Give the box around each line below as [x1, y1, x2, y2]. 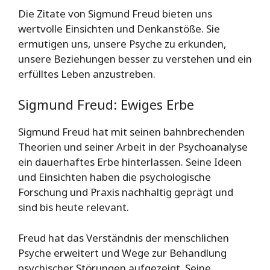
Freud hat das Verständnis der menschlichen [18, 230, 229, 245]
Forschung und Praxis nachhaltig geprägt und [18, 185, 233, 199]
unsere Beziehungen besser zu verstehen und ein [18, 51, 252, 66]
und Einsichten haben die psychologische [18, 170, 211, 184]
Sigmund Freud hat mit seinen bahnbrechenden [18, 125, 245, 139]
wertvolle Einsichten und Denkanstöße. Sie [18, 21, 220, 36]
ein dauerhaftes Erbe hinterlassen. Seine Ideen [18, 155, 242, 169]
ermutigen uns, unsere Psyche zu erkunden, [18, 36, 227, 51]
